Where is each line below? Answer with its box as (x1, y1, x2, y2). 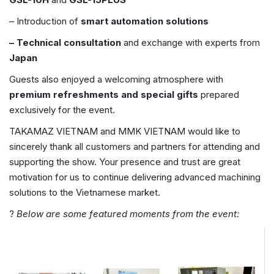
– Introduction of (9, 15, 81, 28)
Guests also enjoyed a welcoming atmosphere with (9, 73, 223, 86)
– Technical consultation (9, 37, 121, 49)
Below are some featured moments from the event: (17, 208, 239, 220)
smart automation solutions (81, 15, 209, 28)
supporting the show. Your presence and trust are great (9, 156, 240, 168)
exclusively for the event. (9, 104, 115, 116)
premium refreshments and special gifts (9, 89, 198, 101)
